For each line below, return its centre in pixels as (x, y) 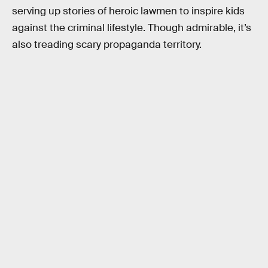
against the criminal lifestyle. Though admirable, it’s (132, 28)
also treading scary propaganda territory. (107, 44)
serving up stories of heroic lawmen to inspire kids (128, 11)
